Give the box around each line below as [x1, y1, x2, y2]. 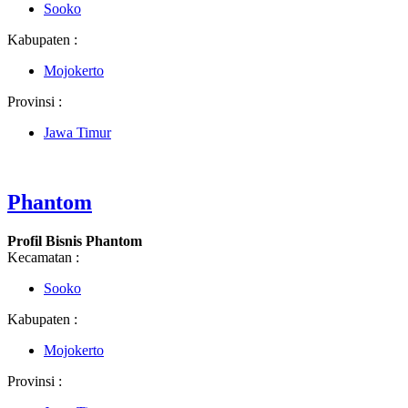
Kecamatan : [7, 250, 79, 266]
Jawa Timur [44, 125, 111, 141]
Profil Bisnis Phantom [7, 233, 142, 250]
